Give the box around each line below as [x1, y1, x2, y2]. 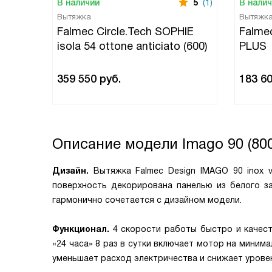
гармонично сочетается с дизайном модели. [52, 195, 242, 205]
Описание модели [52, 135, 182, 152]
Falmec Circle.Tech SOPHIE [57, 25, 194, 38]
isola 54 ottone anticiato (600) [57, 40, 207, 52]
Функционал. [52, 224, 109, 234]
